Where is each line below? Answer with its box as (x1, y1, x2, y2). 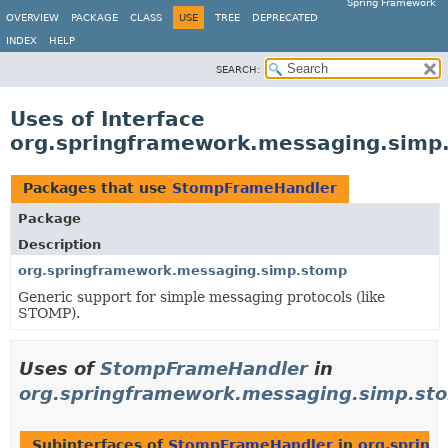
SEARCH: (216, 64, 260, 75)
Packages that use (23, 180, 172, 196)
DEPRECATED (252, 12, 318, 23)
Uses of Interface (10, 107, 205, 131)
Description (18, 237, 101, 252)
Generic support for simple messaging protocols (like (18, 289, 385, 305)
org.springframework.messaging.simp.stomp (18, 263, 347, 278)
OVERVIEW (6, 12, 59, 23)
